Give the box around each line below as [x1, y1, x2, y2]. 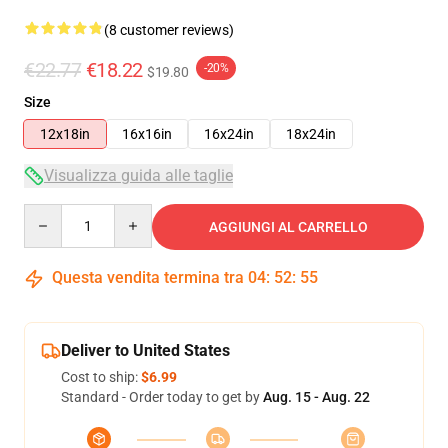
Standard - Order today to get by [61, 389, 263, 405]
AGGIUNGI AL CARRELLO [208, 219, 368, 235]
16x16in [122, 126, 172, 142]
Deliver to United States [61, 341, 230, 360]
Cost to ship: [61, 369, 141, 385]
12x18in [40, 126, 90, 142]
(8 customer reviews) [104, 22, 234, 38]
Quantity [23, 205, 78, 221]
